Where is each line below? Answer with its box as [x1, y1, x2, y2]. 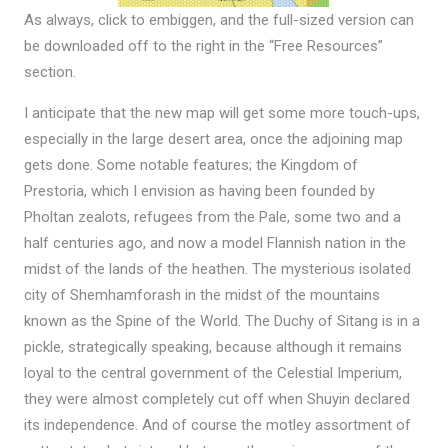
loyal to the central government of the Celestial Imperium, [23, 363, 402, 382]
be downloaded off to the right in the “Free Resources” [23, 36, 383, 55]
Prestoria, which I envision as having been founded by [23, 181, 375, 200]
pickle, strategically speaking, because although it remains [23, 337, 402, 356]
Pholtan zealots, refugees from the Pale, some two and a [23, 207, 401, 226]
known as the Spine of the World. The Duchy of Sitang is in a [23, 311, 420, 330]
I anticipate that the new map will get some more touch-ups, [23, 103, 420, 122]
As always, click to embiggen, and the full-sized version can [23, 10, 414, 29]
